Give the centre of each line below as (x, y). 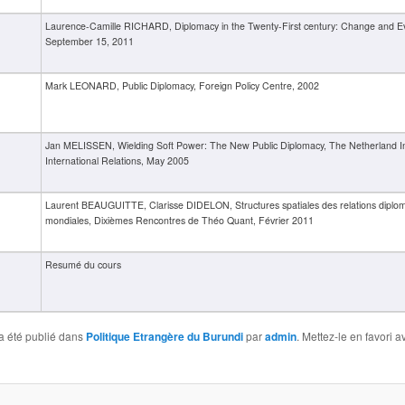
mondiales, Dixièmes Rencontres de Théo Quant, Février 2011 (179, 220)
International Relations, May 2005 (117, 160)
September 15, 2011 (89, 41)
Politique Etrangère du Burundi (164, 337)
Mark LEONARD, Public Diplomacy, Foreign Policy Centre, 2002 (182, 85)
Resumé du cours (83, 264)
